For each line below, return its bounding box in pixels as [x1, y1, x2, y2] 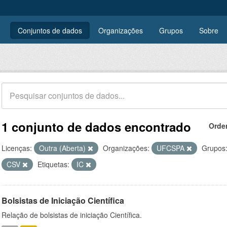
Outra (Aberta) [39, 143, 88, 153]
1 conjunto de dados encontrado [2, 118, 191, 135]
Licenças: [2, 143, 32, 153]
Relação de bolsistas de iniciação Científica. [2, 210, 142, 220]
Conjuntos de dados [18, 25, 82, 35]
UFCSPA [157, 143, 186, 153]
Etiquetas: [37, 159, 69, 169]
